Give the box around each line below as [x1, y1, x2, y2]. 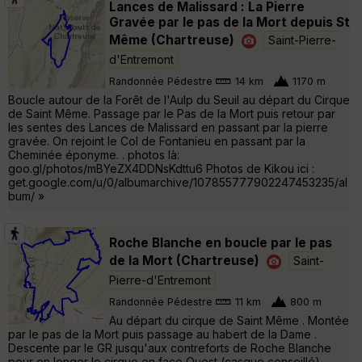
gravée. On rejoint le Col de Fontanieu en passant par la [8, 133, 305, 148]
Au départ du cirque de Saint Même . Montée [109, 313, 349, 327]
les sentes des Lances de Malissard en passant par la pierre [8, 120, 328, 134]
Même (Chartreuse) [109, 32, 234, 48]
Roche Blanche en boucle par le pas [109, 234, 332, 250]
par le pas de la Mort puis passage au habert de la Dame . [8, 326, 317, 341]
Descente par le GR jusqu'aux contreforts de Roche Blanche [8, 340, 331, 355]
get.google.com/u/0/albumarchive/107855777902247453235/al [8, 175, 347, 189]
